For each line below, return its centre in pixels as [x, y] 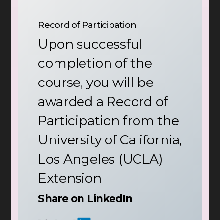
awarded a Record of [103, 102]
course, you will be [96, 83]
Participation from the [109, 121]
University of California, [110, 140]
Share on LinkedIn [85, 199]
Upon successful [90, 44]
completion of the [95, 64]
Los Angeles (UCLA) [100, 159]
